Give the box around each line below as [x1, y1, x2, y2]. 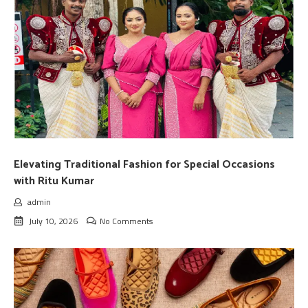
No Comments [100, 214, 153, 228]
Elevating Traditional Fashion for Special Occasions [14, 155, 275, 175]
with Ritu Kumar [14, 172, 94, 191]
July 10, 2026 [29, 214, 78, 228]
